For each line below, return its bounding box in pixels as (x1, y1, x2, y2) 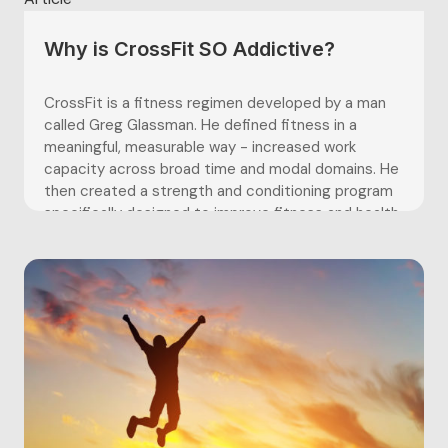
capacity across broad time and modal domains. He (44, 159, 399, 180)
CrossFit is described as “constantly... (44, 225, 305, 246)
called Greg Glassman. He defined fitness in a (44, 115, 357, 136)
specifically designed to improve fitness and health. (44, 203, 402, 224)
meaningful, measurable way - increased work (44, 137, 356, 158)
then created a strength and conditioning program (44, 181, 393, 202)
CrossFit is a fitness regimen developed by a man (44, 93, 386, 114)
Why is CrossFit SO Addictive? (44, 37, 335, 62)
